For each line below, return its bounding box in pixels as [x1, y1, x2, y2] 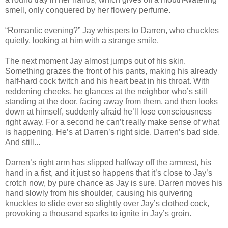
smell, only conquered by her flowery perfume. [5, 5, 170, 14]
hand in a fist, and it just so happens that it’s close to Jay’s [5, 168, 212, 177]
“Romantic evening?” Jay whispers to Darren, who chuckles [5, 25, 219, 35]
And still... [5, 137, 40, 147]
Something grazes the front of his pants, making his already [5, 66, 217, 75]
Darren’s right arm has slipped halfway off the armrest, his [5, 158, 211, 167]
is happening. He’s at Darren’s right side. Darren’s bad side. [5, 127, 220, 136]
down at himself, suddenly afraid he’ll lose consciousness [5, 107, 212, 116]
